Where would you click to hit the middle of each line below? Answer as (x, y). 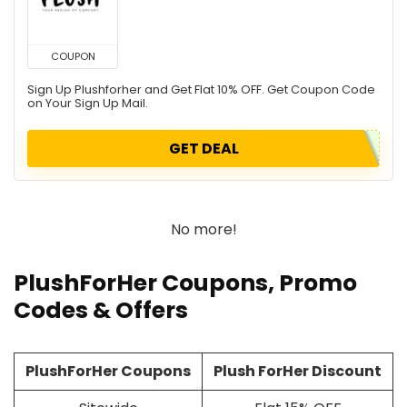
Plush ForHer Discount (298, 371)
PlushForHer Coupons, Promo (185, 283)
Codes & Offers (101, 310)
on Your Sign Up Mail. (88, 103)
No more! (203, 229)
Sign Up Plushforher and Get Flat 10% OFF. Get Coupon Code (201, 89)
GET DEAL (203, 149)
